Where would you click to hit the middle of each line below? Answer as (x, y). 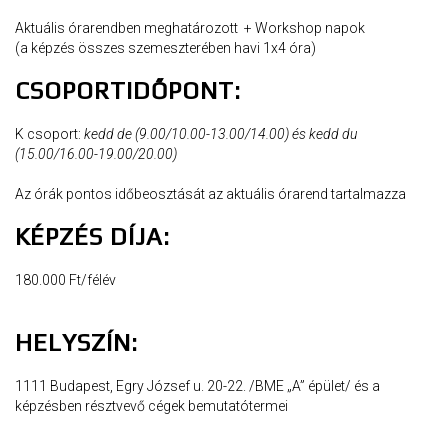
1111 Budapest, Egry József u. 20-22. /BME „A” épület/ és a (197, 385)
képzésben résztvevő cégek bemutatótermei (151, 405)
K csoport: (49, 133)
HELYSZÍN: (76, 342)
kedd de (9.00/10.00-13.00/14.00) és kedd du (220, 133)
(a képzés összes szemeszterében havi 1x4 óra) (165, 47)
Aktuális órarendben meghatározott (128, 27)
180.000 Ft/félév (65, 279)
